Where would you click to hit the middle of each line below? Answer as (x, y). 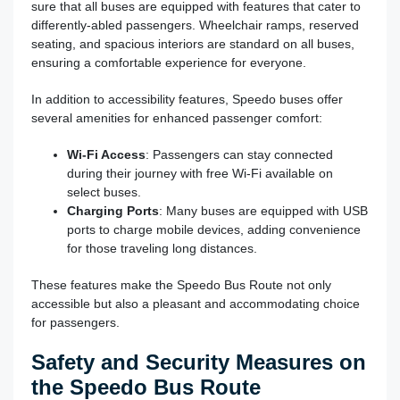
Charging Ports (113, 210)
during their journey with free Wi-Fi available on (200, 173)
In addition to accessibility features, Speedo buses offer (187, 99)
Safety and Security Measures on (199, 362)
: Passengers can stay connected (239, 154)
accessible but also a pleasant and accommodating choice (196, 303)
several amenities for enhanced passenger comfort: (177, 117)
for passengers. (75, 322)
